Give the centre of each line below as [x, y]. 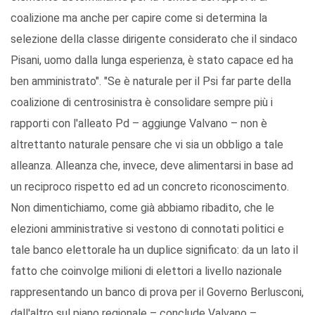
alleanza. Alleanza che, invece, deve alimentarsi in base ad [152, 166]
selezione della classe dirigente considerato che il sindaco [154, 39]
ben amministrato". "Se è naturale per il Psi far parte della [151, 82]
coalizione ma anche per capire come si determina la [139, 18]
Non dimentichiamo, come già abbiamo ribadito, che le [142, 208]
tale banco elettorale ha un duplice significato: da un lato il [154, 250]
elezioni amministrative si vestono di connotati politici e [147, 229]
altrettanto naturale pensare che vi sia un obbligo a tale [147, 145]
